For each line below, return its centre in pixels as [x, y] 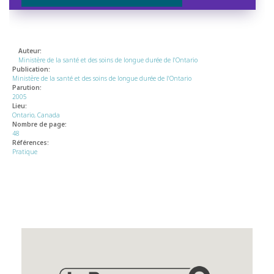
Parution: [27, 88]
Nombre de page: [39, 124]
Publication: [31, 69]
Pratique [25, 152]
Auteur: [30, 51]
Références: [31, 143]
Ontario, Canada [36, 115]
